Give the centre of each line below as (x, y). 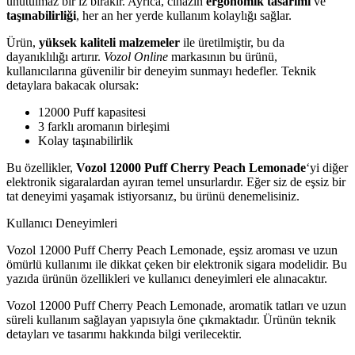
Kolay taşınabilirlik (86, 140)
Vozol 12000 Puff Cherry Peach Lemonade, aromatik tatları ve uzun (176, 305)
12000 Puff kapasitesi (92, 112)
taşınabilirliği (41, 15)
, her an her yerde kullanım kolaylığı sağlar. (184, 15)
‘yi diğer (327, 167)
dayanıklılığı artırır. (55, 56)
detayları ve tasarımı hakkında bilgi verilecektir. (124, 334)
